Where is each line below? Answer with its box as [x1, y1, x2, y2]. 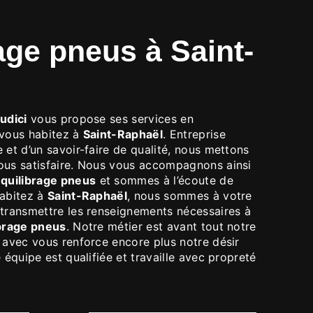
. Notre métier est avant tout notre [66, 219, 256, 233]
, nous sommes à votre [127, 188, 252, 203]
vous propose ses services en [27, 111, 194, 126]
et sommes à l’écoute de [96, 173, 233, 187]
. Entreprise [163, 126, 226, 141]
